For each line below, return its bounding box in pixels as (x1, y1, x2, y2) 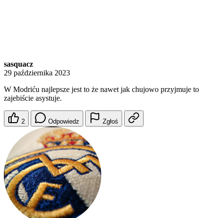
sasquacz (4, 60, 33, 69)
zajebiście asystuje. (4, 94, 62, 103)
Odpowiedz (48, 118, 79, 126)
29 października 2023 (4, 69, 70, 77)
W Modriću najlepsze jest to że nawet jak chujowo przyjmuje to (4, 85, 199, 94)
